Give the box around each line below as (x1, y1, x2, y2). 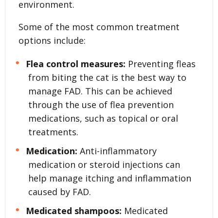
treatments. (28, 126, 78, 138)
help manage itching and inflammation (28, 172, 191, 184)
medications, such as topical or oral (28, 112, 178, 124)
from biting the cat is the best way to (28, 71, 186, 83)
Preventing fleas (125, 57, 196, 70)
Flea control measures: (25, 57, 126, 70)
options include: (18, 34, 86, 46)
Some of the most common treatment (18, 20, 180, 33)
